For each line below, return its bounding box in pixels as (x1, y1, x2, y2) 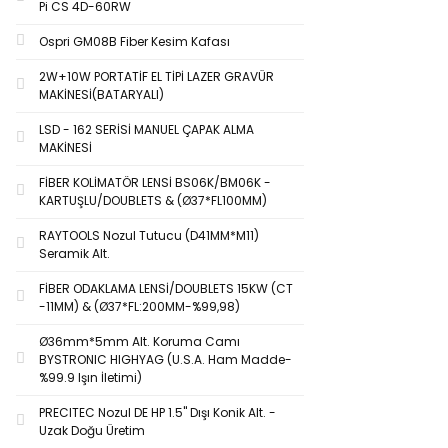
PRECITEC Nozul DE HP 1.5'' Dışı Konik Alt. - (39, 404, 276, 421)
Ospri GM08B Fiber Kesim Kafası (39, 33, 230, 50)
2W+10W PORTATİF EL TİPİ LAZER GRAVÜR (39, 68, 274, 85)
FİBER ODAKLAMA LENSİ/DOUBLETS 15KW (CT (39, 280, 293, 297)
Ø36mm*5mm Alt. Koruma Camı (39, 333, 240, 350)
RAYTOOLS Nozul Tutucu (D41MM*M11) (39, 227, 259, 244)
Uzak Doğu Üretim (39, 422, 145, 439)
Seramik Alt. (39, 245, 110, 262)
